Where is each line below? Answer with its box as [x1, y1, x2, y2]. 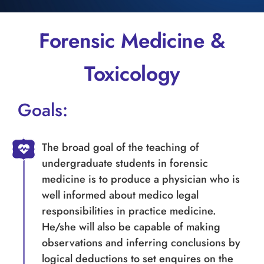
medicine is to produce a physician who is [41, 171, 240, 187]
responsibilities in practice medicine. [41, 203, 216, 219]
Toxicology [84, 58, 180, 88]
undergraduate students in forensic [41, 155, 208, 171]
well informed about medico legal [41, 187, 199, 203]
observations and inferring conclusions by [41, 235, 240, 250]
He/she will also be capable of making [41, 219, 220, 235]
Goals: [18, 97, 68, 123]
